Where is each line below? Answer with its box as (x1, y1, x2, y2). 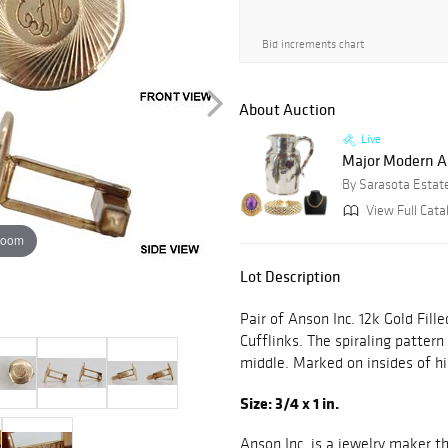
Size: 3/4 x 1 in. (240, 392, 342, 415)
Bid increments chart (262, 37, 364, 51)
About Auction (239, 99, 336, 120)
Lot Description (240, 266, 341, 287)
